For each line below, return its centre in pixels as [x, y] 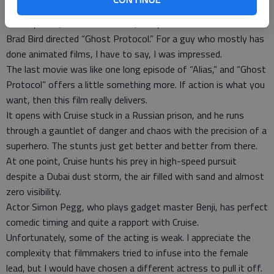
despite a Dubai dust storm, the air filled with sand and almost [135, 176]
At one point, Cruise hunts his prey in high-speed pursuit [121, 161]
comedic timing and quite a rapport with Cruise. [102, 222]
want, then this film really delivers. [77, 99]
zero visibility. [34, 191]
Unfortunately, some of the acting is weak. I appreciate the [128, 237]
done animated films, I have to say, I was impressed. [114, 54]
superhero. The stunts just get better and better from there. [132, 145]
